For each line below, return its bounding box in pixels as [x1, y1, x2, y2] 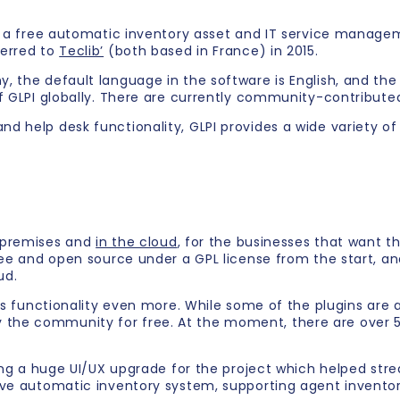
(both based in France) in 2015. [104, 42, 319, 61]
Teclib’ [59, 42, 104, 61]
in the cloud [96, 233, 178, 252]
